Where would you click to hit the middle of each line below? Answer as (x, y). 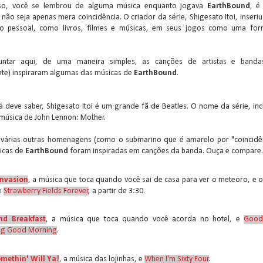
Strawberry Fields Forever (46, 191)
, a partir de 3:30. (117, 191)
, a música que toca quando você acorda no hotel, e (145, 219)
